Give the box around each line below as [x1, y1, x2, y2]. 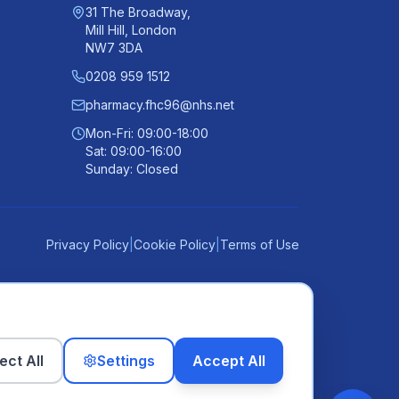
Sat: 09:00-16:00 [85, 143, 182, 159]
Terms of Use [220, 237, 299, 252]
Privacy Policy [46, 237, 129, 252]
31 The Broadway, [85, 4, 191, 20]
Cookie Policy [134, 237, 216, 252]
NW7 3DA [85, 40, 142, 55]
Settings [97, 352, 155, 370]
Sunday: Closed [85, 161, 178, 176]
